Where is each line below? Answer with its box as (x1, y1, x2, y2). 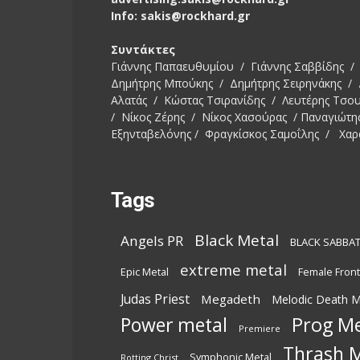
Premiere (239, 322, 280, 335)
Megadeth (201, 291, 260, 308)
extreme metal (180, 260, 287, 280)
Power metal (121, 312, 227, 338)
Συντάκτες (111, 42, 175, 58)
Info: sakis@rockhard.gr (111, 8, 250, 24)
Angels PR (121, 231, 183, 251)
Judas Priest (121, 290, 190, 309)
